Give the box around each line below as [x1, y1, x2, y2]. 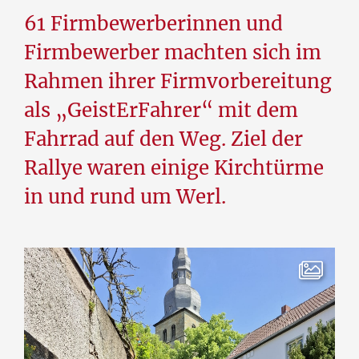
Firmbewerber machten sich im [24, 39, 321, 65]
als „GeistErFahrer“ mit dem [24, 97, 298, 123]
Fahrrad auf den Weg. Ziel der [24, 126, 303, 151]
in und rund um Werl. [24, 184, 226, 209]
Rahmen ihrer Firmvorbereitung [24, 68, 332, 94]
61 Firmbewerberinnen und [24, 10, 283, 36]
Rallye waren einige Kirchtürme [24, 155, 324, 180]
